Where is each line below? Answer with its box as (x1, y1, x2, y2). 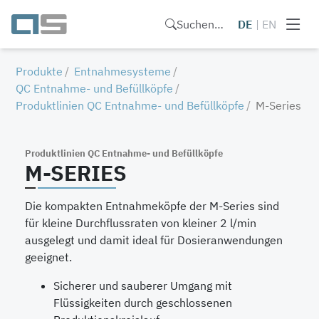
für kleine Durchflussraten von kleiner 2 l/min (24, 216, 256, 230)
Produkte (16, 64, 63, 78)
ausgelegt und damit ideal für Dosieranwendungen (24, 233, 283, 247)
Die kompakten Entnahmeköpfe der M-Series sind (24, 199, 279, 213)
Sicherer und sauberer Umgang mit (53, 278, 232, 293)
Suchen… (177, 17, 224, 31)
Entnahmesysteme (74, 64, 172, 78)
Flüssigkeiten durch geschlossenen (53, 296, 232, 310)
